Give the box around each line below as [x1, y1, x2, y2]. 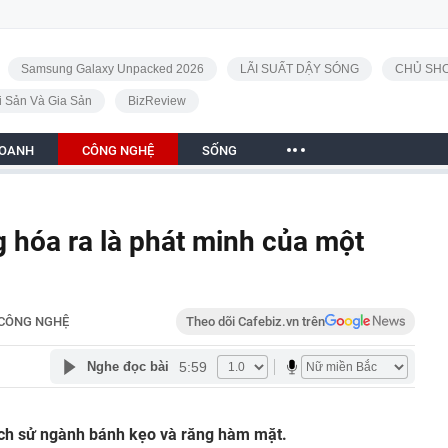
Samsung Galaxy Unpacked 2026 [20, 62, 204, 76]
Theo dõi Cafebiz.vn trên [186, 314, 325, 329]
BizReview [127, 94, 186, 108]
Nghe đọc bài [86, 359, 169, 374]
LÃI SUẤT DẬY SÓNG [239, 62, 359, 76]
